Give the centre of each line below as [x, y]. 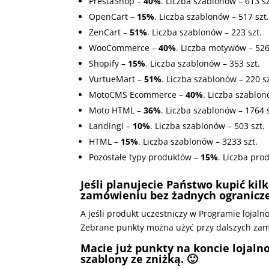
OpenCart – [113, 17]
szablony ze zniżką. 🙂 [139, 259]
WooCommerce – [124, 48]
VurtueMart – [117, 79]
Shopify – [109, 64]
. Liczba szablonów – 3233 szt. [198, 142]
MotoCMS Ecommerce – [138, 95]
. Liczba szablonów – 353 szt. [203, 64]
